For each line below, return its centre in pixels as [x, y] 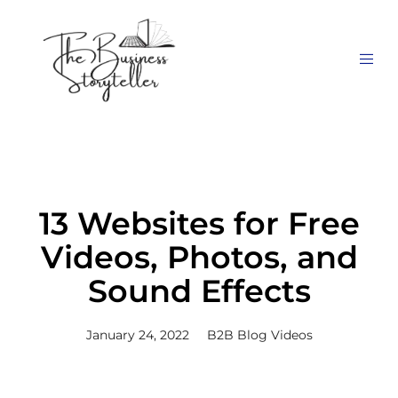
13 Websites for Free [199, 223]
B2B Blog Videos [259, 334]
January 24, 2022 [137, 334]
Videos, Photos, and [199, 257]
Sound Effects [199, 291]
